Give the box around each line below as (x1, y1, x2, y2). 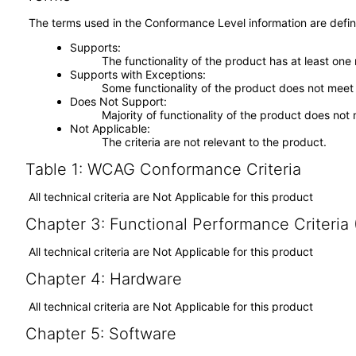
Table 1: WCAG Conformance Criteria (25, 160, 301, 179)
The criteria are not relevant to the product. (101, 135, 327, 149)
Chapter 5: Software (25, 324, 176, 343)
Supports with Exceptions (69, 68, 203, 81)
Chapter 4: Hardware (25, 269, 182, 288)
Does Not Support (69, 95, 164, 108)
